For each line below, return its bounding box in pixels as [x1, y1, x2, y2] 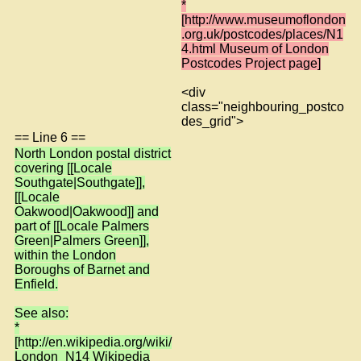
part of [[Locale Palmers [15, 218, 149, 233]
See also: [15, 305, 68, 320]
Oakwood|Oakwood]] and [15, 204, 159, 218]
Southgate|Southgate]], [15, 175, 145, 189]
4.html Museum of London [181, 41, 329, 56]
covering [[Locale [15, 160, 112, 175]
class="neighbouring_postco [181, 99, 344, 114]
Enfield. [15, 276, 58, 291]
